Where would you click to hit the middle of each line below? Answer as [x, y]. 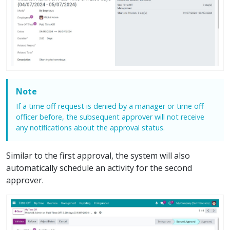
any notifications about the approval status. [90, 128]
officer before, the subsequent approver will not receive [110, 117]
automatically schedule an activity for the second [99, 168]
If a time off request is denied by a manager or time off [110, 106]
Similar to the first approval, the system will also [98, 156]
